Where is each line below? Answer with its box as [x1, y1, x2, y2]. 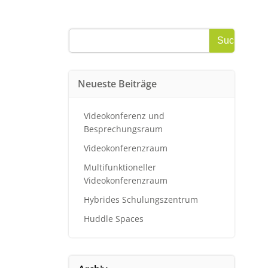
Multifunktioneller [83, 161, 156, 173]
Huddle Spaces [83, 212, 144, 224]
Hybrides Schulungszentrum [83, 193, 198, 205]
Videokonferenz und [83, 109, 165, 121]
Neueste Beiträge [77, 77, 157, 90]
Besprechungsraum [83, 123, 163, 135]
